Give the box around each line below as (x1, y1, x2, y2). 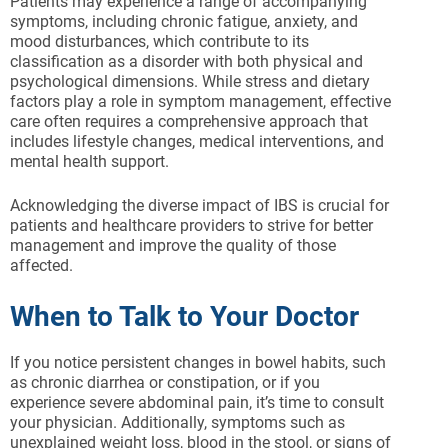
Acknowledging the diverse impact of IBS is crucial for (10, 196, 389, 216)
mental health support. (10, 152, 169, 172)
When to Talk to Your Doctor (10, 300, 359, 334)
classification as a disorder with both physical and (10, 52, 363, 72)
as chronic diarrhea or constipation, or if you (10, 373, 320, 393)
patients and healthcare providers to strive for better (10, 216, 373, 236)
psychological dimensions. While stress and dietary (10, 72, 370, 92)
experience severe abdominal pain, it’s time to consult (10, 393, 384, 413)
